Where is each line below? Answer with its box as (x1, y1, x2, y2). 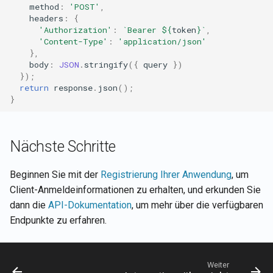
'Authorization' (39, 24, 112, 35)
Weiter (207, 260, 229, 269)
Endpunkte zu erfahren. (10, 214, 107, 226)
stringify (84, 58, 128, 70)
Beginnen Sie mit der (10, 169, 101, 180)
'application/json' (118, 35, 207, 47)
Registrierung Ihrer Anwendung (101, 169, 232, 180)
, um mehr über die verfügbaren (132, 199, 263, 211)
